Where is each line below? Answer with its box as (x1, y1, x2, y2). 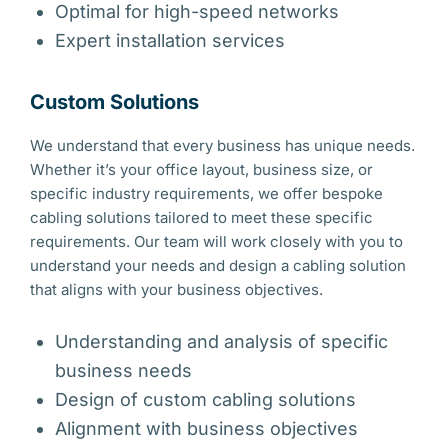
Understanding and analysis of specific (55, 331, 388, 352)
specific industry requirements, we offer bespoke (30, 184, 383, 203)
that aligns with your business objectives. (30, 280, 323, 299)
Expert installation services (55, 30, 285, 51)
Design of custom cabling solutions (55, 389, 356, 410)
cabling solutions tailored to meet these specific (30, 208, 373, 227)
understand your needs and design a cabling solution (30, 256, 406, 275)
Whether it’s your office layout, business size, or (30, 160, 373, 179)
